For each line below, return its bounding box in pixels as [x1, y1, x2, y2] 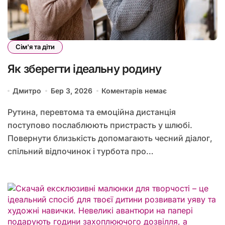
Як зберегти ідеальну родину [8, 62, 162, 76]
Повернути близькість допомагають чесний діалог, [8, 133, 212, 144]
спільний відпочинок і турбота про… [8, 146, 154, 157]
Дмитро [13, 86, 42, 95]
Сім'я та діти [16, 43, 55, 51]
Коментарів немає [101, 86, 167, 95]
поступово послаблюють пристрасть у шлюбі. [8, 120, 192, 131]
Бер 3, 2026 [50, 86, 92, 95]
